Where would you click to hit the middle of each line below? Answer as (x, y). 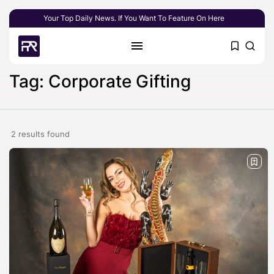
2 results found (40, 134)
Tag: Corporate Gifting (100, 81)
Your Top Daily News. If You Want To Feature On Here (134, 18)
